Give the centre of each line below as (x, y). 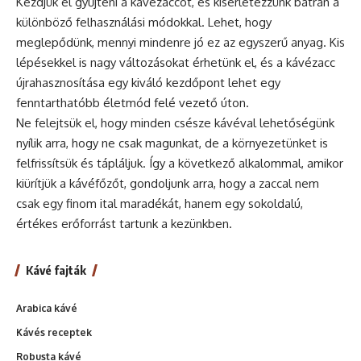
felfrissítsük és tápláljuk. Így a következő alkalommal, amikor (180, 164)
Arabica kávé (47, 309)
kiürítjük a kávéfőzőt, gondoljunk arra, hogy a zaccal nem (168, 184)
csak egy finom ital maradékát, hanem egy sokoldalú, (160, 204)
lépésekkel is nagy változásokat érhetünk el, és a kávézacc (176, 63)
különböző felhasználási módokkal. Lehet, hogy (144, 23)
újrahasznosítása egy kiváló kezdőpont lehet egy (148, 83)
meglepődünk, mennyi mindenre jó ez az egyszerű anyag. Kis (180, 43)
